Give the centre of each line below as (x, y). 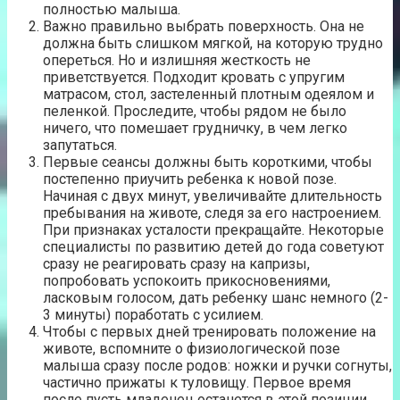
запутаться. (80, 145)
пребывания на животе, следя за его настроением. (212, 212)
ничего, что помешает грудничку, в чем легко (195, 128)
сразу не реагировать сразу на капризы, (176, 263)
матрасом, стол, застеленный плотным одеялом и (208, 94)
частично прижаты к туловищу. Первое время (197, 382)
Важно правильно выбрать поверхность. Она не (204, 26)
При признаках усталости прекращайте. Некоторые (213, 229)
